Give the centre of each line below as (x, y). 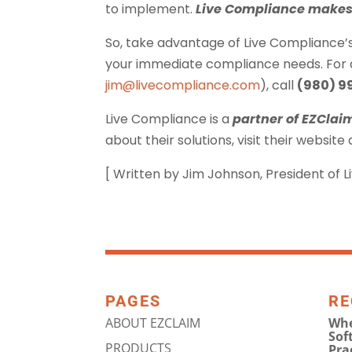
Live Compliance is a (169, 119)
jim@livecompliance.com (183, 85)
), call (279, 85)
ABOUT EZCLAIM (153, 323)
